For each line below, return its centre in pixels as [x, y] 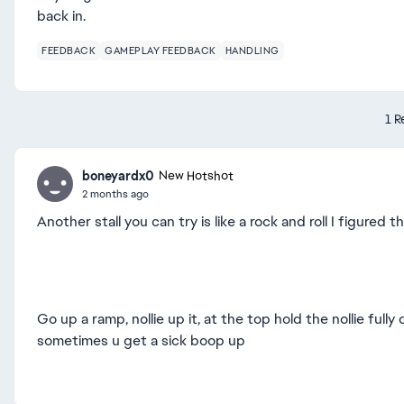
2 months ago [115, 193]
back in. [63, 16]
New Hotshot [196, 176]
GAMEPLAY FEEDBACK [161, 50]
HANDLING [252, 50]
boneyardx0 [118, 175]
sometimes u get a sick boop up [141, 340]
